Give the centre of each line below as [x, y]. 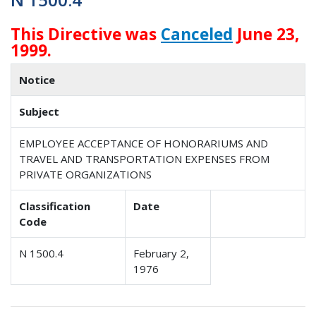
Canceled [197, 34]
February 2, [162, 254]
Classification [55, 206]
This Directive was [86, 34]
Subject [39, 112]
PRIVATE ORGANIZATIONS [86, 175]
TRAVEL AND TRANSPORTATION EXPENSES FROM [145, 159]
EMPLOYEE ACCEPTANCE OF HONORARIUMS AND [144, 144]
